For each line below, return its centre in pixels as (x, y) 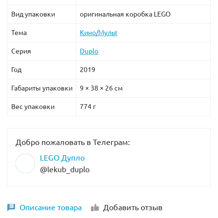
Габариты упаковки (42, 88)
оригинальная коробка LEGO (125, 14)
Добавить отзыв (133, 207)
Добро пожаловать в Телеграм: (73, 142)
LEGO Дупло (62, 157)
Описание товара (51, 207)
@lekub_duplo (65, 169)
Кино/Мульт (99, 32)
